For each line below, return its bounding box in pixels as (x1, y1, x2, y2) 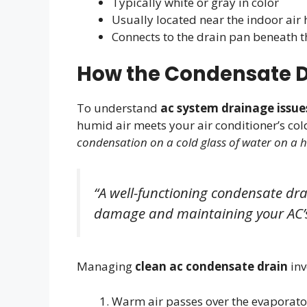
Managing (77, 258, 135, 275)
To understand (77, 100, 160, 116)
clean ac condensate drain (135, 258, 288, 275)
